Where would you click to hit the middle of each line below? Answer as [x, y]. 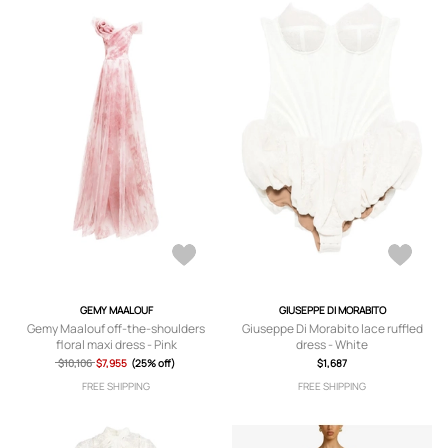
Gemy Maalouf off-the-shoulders [116, 328]
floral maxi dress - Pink [116, 344]
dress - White [332, 344]
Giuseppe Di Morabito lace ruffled [332, 328]
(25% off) [152, 363]
